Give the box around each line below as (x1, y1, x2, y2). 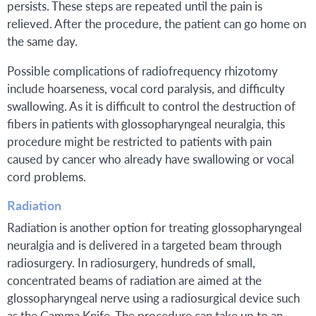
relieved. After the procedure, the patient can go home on (7, 15, 306, 32)
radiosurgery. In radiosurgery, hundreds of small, (7, 254, 255, 272)
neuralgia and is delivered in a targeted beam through (7, 236, 281, 254)
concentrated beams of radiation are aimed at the (7, 272, 262, 289)
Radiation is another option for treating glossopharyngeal (7, 219, 302, 236)
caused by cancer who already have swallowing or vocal (7, 150, 294, 168)
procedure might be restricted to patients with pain (7, 133, 272, 150)
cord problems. (7, 168, 86, 186)
